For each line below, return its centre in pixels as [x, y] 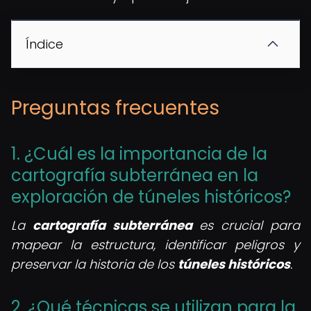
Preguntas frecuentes [115, 108]
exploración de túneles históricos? [151, 197]
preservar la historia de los [94, 264]
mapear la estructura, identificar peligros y [155, 245]
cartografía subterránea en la [135, 175]
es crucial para [246, 225]
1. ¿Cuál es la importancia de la [139, 154]
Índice [44, 44]
